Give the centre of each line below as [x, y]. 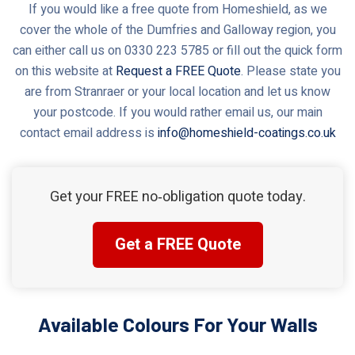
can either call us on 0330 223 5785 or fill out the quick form [177, 50]
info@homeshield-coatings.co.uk [246, 133]
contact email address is [88, 133]
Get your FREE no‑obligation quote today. [177, 197]
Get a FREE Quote [177, 244]
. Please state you [290, 71]
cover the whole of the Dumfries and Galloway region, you [177, 30]
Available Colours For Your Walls [177, 324]
